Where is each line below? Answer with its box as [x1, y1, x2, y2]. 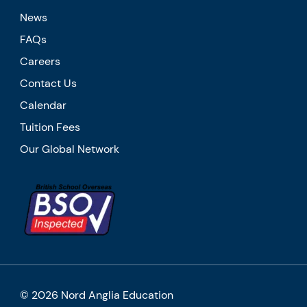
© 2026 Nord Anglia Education [20, 288, 174, 303]
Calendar [20, 98, 67, 113]
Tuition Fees [20, 120, 81, 135]
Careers [20, 54, 61, 69]
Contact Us [20, 76, 77, 91]
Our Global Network [20, 142, 120, 157]
